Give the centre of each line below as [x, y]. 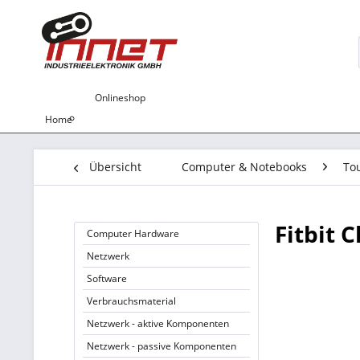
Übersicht [115, 167]
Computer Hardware [133, 233]
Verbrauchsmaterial [131, 301]
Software [107, 278]
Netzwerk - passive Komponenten [162, 346]
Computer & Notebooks [244, 167]
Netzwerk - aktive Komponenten [158, 323]
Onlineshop [120, 98]
